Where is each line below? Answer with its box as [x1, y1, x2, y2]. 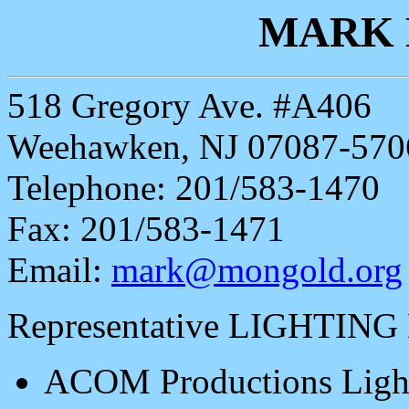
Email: [7, 250, 111, 290]
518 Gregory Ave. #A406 [7, 86, 372, 126]
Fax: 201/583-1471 [7, 209, 285, 249]
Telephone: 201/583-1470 [7, 168, 380, 208]
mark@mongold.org [111, 250, 403, 290]
